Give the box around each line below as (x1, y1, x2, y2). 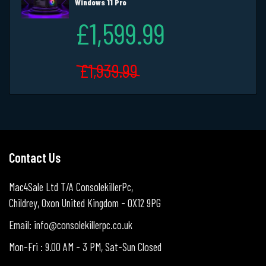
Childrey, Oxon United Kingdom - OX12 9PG (9, 196, 161, 210)
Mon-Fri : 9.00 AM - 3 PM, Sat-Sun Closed (9, 240, 161, 254)
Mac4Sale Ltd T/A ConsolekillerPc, (9, 180, 133, 194)
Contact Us (9, 149, 61, 165)
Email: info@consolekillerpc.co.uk (9, 218, 132, 232)
